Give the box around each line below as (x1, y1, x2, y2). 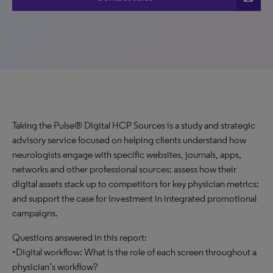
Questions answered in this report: (12, 232, 147, 243)
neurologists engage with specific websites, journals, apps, (12, 149, 241, 160)
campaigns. (12, 207, 58, 219)
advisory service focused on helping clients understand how (12, 134, 246, 146)
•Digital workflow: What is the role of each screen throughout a (12, 246, 257, 258)
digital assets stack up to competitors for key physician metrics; (12, 178, 259, 190)
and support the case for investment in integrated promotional (12, 193, 257, 204)
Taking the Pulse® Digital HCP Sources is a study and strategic (12, 119, 255, 131)
